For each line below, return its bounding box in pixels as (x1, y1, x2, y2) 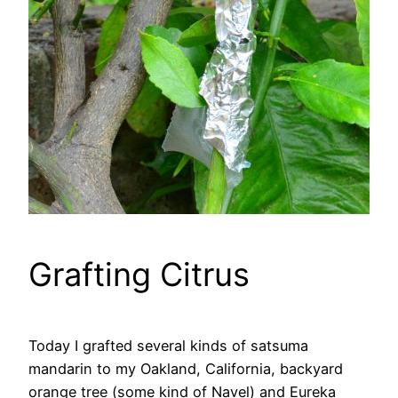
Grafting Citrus (28, 254, 250, 294)
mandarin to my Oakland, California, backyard (28, 359, 343, 378)
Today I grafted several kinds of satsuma (28, 336, 308, 354)
